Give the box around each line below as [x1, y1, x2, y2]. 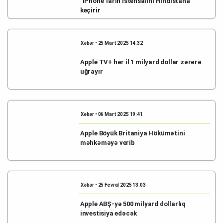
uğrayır [80, 68, 103, 75]
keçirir [80, 6, 101, 14]
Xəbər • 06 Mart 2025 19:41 [80, 111, 143, 117]
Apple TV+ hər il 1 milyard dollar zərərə [80, 58, 202, 66]
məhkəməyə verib [80, 138, 135, 146]
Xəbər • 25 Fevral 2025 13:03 [80, 182, 146, 188]
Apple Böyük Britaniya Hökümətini [80, 129, 185, 137]
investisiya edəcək [80, 210, 137, 217]
